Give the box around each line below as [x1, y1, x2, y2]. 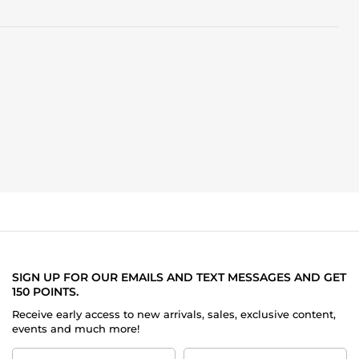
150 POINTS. [12, 284, 79, 299]
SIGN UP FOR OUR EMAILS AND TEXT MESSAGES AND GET [12, 269, 346, 284]
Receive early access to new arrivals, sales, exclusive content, [12, 307, 336, 321]
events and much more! [12, 321, 139, 335]
